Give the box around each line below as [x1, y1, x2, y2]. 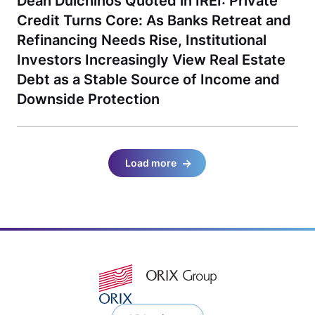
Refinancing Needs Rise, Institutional [17, 32, 266, 49]
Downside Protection [17, 91, 160, 108]
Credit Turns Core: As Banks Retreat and [17, 12, 291, 29]
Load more [125, 157, 177, 169]
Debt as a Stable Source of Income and [17, 71, 280, 88]
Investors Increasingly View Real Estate [17, 51, 285, 68]
